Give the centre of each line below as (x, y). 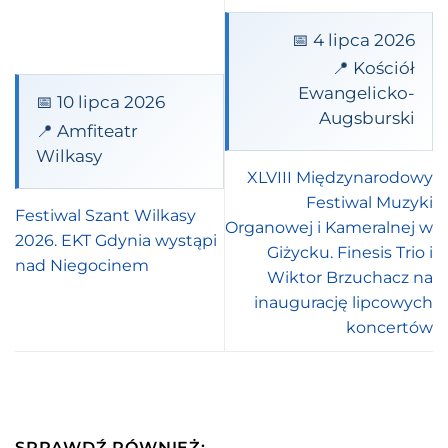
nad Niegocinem (82, 265)
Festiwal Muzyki (369, 203)
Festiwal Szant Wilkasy (105, 215)
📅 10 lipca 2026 (100, 102)
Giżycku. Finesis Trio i (350, 253)
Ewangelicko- (357, 93)
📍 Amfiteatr (86, 130)
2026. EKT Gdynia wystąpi (116, 240)
